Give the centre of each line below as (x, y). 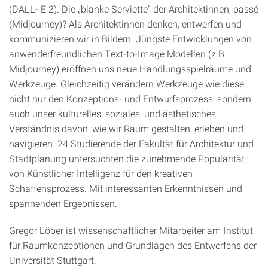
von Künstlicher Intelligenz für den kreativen (101, 173)
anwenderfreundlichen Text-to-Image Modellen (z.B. (118, 54)
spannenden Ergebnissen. (63, 203)
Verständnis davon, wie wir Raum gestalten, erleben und (126, 128)
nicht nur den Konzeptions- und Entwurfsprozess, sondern (130, 98)
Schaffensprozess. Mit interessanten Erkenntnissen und (126, 188)
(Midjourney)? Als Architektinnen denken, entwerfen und (125, 24)
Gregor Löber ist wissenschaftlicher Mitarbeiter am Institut (131, 230)
